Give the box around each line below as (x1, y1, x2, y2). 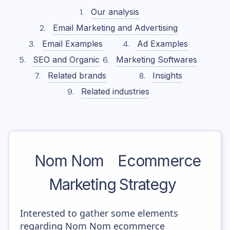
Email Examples (42, 39, 103, 49)
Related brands (48, 70, 107, 81)
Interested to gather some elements (20, 207, 179, 219)
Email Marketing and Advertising (52, 23, 178, 33)
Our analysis (91, 7, 139, 17)
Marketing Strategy (49, 175, 176, 194)
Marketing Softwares (116, 54, 197, 65)
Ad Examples (137, 39, 188, 49)
